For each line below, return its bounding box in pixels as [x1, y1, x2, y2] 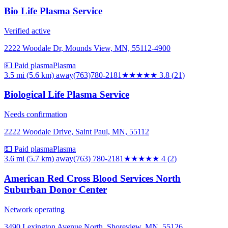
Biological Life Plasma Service [4, 89, 129, 100]
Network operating [4, 205, 65, 214]
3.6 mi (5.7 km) [4, 154, 54, 163]
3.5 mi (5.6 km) [4, 70, 54, 79]
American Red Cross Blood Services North [4, 173, 181, 184]
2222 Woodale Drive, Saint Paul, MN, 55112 [4, 127, 149, 136]
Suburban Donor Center [4, 184, 107, 195]
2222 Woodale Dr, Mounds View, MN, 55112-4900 [4, 43, 170, 52]
